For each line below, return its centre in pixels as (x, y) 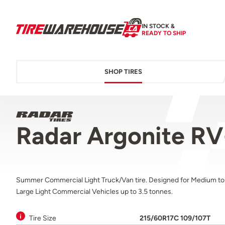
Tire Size (43, 218)
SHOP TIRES (123, 72)
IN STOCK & (158, 26)
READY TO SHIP (164, 33)
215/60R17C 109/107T (175, 218)
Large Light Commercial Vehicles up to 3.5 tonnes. (94, 192)
